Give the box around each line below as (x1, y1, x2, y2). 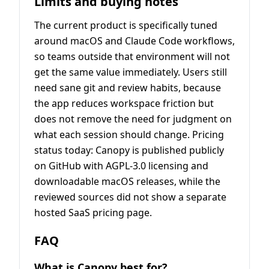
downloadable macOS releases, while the (34, 174, 220, 188)
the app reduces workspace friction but (34, 96, 214, 110)
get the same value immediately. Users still (34, 65, 227, 79)
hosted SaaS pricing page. (34, 205, 152, 219)
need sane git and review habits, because (34, 80, 221, 94)
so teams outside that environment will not (34, 49, 230, 63)
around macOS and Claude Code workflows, (34, 34, 235, 47)
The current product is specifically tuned (34, 18, 217, 32)
